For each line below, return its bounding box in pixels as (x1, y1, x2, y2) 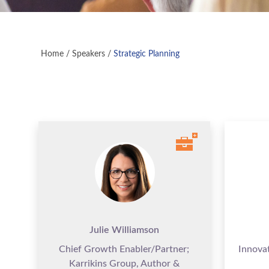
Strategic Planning (113, 50, 180, 58)
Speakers (72, 50, 105, 58)
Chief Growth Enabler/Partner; (59, 244, 190, 254)
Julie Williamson (89, 225, 159, 235)
